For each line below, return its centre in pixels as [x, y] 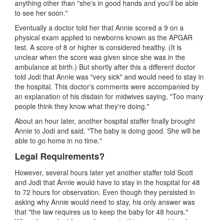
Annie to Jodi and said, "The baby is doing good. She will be [108, 130]
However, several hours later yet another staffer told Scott [104, 172]
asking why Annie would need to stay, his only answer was [105, 202]
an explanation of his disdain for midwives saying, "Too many [109, 96]
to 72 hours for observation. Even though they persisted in [105, 192]
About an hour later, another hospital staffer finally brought [105, 121]
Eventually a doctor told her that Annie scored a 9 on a [99, 27]
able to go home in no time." [58, 140]
